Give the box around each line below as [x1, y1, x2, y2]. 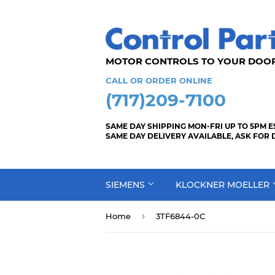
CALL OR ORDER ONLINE [106, 75, 212, 85]
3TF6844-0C [156, 211, 205, 221]
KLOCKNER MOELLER [176, 179, 272, 190]
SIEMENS [106, 179, 147, 190]
